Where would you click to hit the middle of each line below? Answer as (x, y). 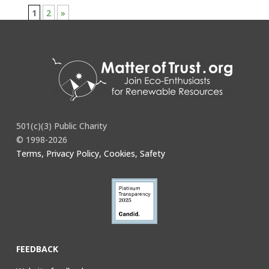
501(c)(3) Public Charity (61, 126)
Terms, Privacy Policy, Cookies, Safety (90, 153)
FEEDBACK (37, 249)
